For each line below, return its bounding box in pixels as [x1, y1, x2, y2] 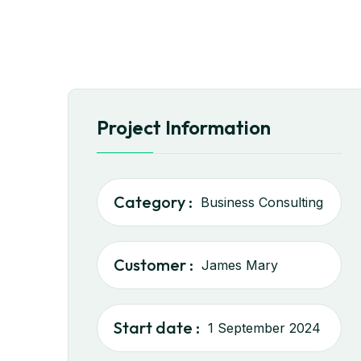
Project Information [97, 115, 271, 139]
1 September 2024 [208, 320, 321, 336]
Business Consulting [201, 194, 323, 210]
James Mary [201, 257, 278, 273]
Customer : [114, 255, 193, 275]
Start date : [114, 317, 200, 338]
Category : [114, 192, 193, 212]
